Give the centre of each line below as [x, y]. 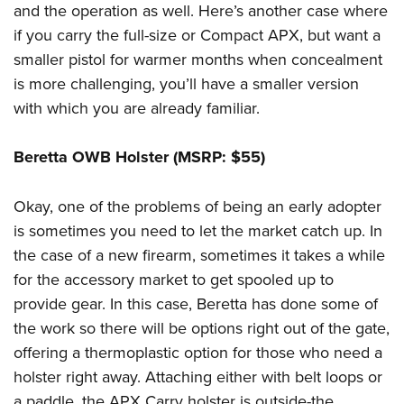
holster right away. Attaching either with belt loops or [198, 377]
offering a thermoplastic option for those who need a [198, 353]
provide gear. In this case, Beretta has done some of [196, 304]
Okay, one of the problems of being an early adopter [197, 207]
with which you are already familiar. [137, 108]
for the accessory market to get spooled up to [174, 280]
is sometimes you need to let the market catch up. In [198, 231]
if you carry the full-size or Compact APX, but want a [197, 35]
